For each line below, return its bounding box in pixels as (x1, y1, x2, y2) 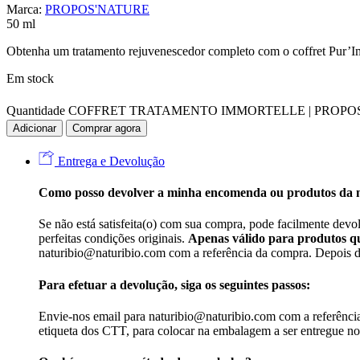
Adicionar (13, 121, 56, 134)
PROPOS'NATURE (45, 2, 149, 16)
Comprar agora (72, 121, 141, 134)
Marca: (6, 2, 42, 16)
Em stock (6, 71, 54, 85)
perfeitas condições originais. (39, 231, 188, 246)
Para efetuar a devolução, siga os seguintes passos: (39, 277, 310, 292)
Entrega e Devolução (55, 153, 165, 168)
